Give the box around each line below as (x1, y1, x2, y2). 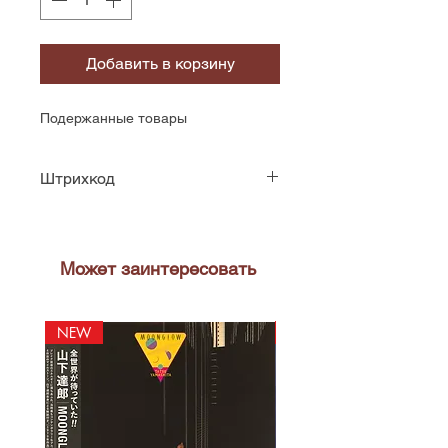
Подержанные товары (40, 110, 187, 126)
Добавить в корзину (85, 54, 235, 73)
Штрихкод (40, 169, 115, 188)
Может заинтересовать (60, 258, 256, 279)
